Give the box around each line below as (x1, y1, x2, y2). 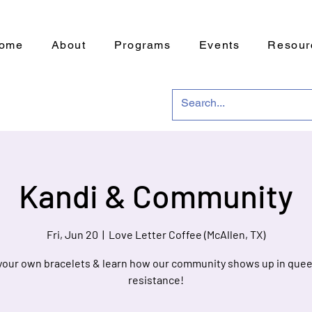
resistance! (128, 273, 184, 287)
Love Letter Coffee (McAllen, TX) (109, 228, 265, 242)
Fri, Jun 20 (47, 228, 98, 242)
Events (198, 38, 240, 52)
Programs (114, 38, 171, 52)
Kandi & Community (19, 176, 293, 214)
